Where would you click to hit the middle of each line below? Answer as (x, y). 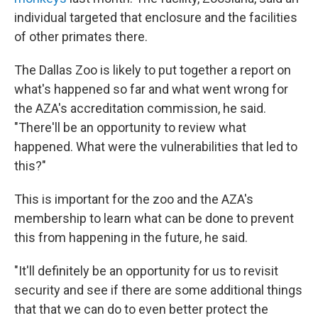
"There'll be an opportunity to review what (130, 127)
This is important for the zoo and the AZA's (134, 199)
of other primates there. (81, 37)
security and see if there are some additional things (158, 290)
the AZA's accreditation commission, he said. (140, 108)
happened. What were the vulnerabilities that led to (156, 147)
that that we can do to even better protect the (141, 309)
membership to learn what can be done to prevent (154, 218)
